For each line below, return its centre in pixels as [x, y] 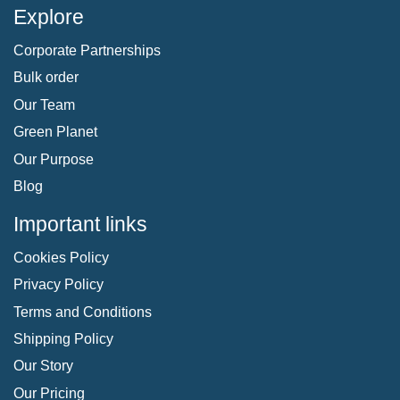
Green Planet [55, 132]
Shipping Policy [63, 339]
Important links [80, 224]
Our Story [43, 366]
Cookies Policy [61, 257]
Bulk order [46, 78]
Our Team [44, 104]
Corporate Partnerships [87, 50]
